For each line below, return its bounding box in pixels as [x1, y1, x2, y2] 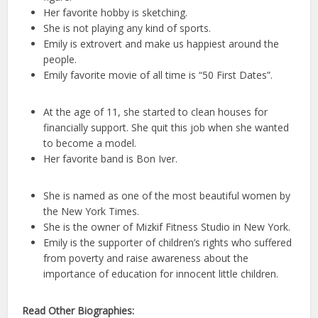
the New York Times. [43, 204, 140, 218]
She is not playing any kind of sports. [43, 21, 212, 35]
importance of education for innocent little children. [43, 267, 279, 280]
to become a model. [43, 136, 137, 150]
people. [43, 53, 77, 66]
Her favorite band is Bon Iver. [43, 152, 178, 165]
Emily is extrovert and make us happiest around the [43, 37, 280, 50]
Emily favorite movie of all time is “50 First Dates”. [43, 68, 273, 82]
